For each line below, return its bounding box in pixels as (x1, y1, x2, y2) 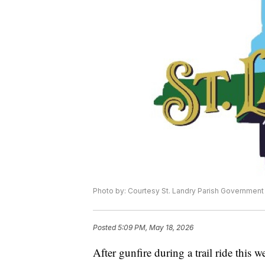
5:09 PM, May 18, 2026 (118, 223, 193, 232)
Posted (93, 223, 118, 232)
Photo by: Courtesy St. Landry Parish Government (93, 186, 264, 196)
